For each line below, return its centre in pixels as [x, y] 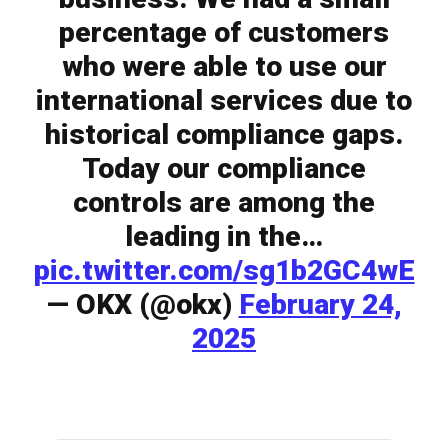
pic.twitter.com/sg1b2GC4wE [224, 271]
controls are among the [224, 203]
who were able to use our [224, 67]
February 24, [320, 305]
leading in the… [224, 237]
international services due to [224, 101]
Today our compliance [224, 169]
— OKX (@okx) [142, 305]
